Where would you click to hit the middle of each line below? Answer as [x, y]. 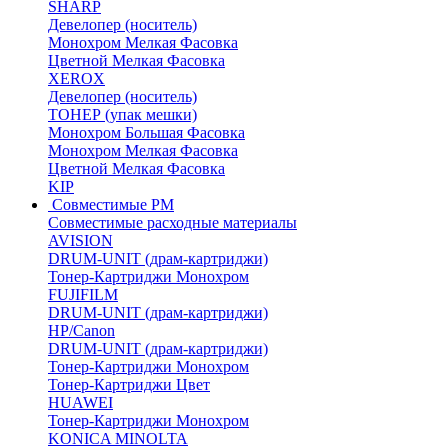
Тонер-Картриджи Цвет [129, 384]
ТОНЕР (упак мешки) [122, 114]
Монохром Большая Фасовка [146, 132]
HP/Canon [81, 330]
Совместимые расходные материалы [172, 222]
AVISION [80, 240]
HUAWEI [80, 402]
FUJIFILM [83, 294]
